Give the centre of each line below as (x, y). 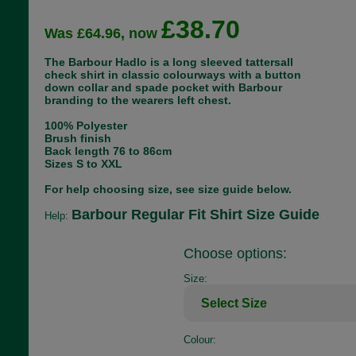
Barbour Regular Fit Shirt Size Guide (195, 215)
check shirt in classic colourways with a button (172, 75)
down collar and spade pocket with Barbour (163, 87)
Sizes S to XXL (83, 164)
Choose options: (235, 253)
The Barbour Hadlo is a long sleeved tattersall (168, 62)
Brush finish (77, 138)
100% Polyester (85, 126)
